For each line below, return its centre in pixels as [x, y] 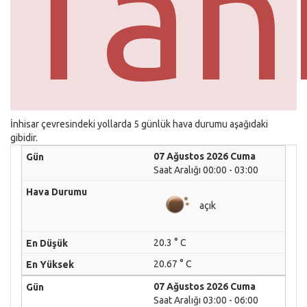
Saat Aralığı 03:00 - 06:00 [206, 300]
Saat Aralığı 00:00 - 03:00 [206, 170]
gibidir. [24, 138]
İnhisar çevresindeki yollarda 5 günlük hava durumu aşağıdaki [139, 124]
